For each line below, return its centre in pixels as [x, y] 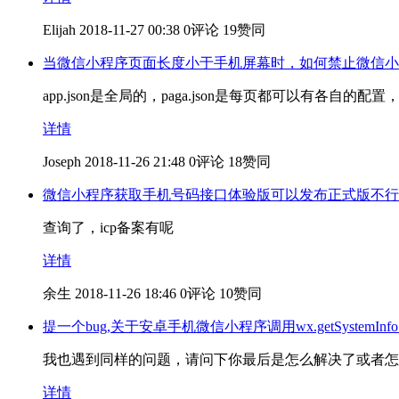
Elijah [59, 29]
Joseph [62, 161]
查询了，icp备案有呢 [108, 227]
